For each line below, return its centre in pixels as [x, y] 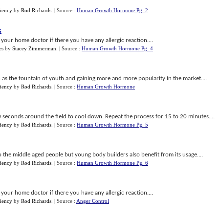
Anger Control [93, 201]
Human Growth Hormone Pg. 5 [112, 125]
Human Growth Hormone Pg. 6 [112, 163]
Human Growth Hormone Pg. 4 [117, 48]
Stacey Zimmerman [34, 48]
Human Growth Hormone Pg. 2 [112, 10]
